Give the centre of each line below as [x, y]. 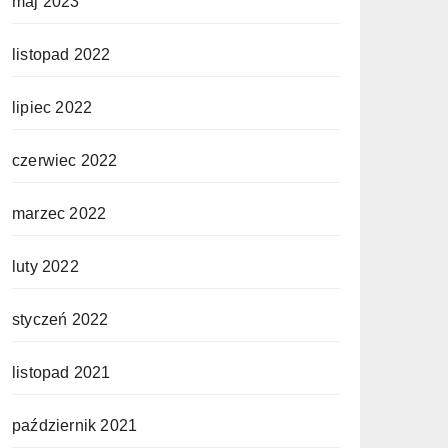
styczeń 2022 [60, 319]
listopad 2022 [61, 54]
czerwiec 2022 [65, 160]
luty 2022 [45, 266]
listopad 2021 [61, 372]
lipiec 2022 [52, 107]
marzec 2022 [59, 213]
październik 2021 [75, 425]
